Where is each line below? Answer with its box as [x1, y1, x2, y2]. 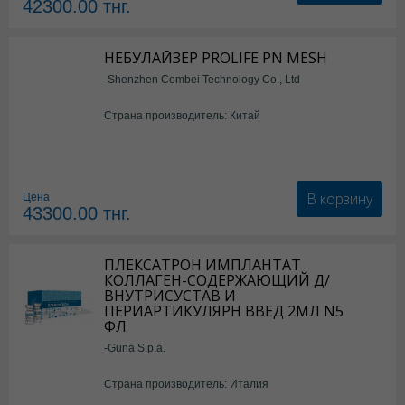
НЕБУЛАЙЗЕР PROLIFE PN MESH [104, 48, 327, 68]
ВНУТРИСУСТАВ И [104, 286, 236, 306]
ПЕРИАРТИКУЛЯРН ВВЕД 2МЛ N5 [104, 301, 344, 321]
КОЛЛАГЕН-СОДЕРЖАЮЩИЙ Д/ [104, 270, 330, 290]
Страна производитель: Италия [104, 377, 268, 391]
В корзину [306, 188, 372, 209]
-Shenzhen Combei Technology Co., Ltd [104, 72, 300, 86]
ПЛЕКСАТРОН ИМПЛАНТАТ [104, 255, 301, 275]
